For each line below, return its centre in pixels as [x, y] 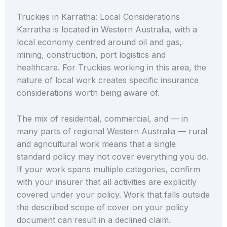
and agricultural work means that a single [96, 144]
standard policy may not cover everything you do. [112, 156]
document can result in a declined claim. [93, 220]
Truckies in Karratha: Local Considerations [98, 17]
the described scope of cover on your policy [102, 207]
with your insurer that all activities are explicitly [106, 182]
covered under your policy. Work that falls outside [113, 194]
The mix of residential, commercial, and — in [102, 118]
